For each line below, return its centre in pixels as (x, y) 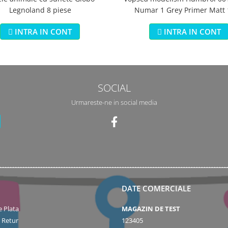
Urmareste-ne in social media (114, 102)
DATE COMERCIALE (156, 188)
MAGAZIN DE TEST (151, 209)
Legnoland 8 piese (40, 10)
